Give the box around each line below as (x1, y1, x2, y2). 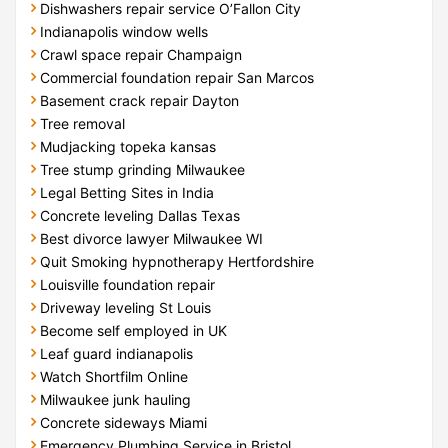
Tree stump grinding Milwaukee (40, 160, 245, 178)
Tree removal (40, 114, 125, 132)
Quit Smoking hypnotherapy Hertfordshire (40, 252, 314, 270)
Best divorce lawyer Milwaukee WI (40, 229, 263, 247)
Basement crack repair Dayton (40, 91, 239, 109)
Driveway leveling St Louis (40, 298, 211, 316)
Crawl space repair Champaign (40, 45, 242, 63)
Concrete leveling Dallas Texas (40, 206, 240, 224)
